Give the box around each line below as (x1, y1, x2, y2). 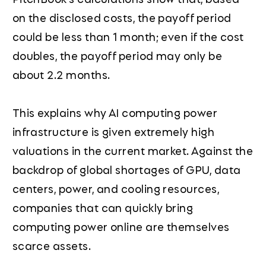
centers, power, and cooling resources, (12, 179, 220, 197)
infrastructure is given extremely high (12, 122, 215, 140)
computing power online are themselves (12, 217, 230, 235)
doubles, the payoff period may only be (12, 46, 223, 64)
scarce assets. (12, 236, 91, 254)
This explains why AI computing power (12, 103, 218, 121)
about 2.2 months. (12, 65, 110, 83)
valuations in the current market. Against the (12, 141, 254, 159)
